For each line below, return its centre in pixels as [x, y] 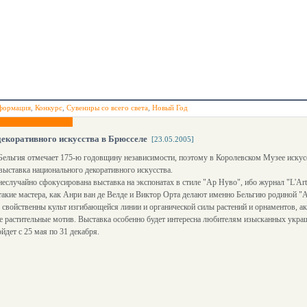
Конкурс [49, 108]
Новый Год [170, 108]
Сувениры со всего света [107, 108]
